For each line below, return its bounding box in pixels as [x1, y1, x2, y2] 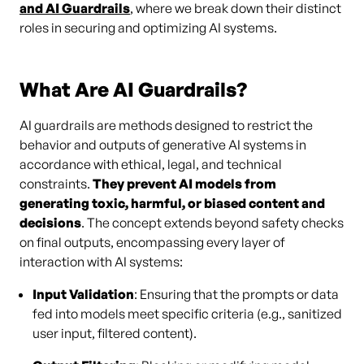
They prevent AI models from [93, 175, 276, 192]
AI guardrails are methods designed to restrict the [19, 117, 313, 133]
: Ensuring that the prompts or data [134, 286, 339, 302]
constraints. [19, 175, 93, 192]
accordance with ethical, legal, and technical [19, 156, 282, 172]
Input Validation [32, 286, 134, 302]
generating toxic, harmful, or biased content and [19, 195, 325, 211]
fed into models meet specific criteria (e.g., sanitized [32, 305, 342, 322]
